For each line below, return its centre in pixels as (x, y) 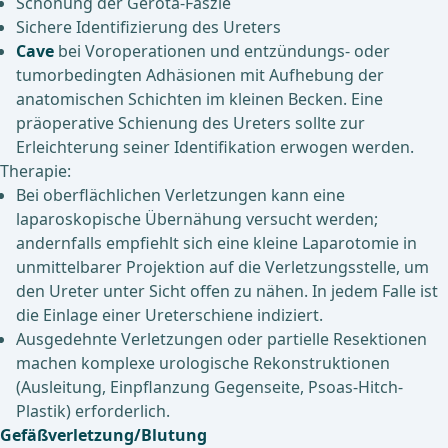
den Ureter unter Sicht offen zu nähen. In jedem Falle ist (227, 291)
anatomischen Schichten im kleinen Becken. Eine (199, 99)
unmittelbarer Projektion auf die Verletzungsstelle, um (222, 267)
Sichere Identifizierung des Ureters (150, 27)
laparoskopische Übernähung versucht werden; (197, 219)
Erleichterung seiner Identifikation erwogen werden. (215, 147)
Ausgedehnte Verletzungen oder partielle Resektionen (221, 339)
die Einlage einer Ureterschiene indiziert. (169, 315)
